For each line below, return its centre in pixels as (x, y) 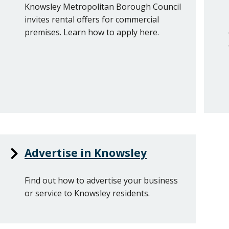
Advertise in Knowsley (86, 153)
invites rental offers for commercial (92, 19)
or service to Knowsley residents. (87, 193)
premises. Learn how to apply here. (92, 32)
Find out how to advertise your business (101, 181)
